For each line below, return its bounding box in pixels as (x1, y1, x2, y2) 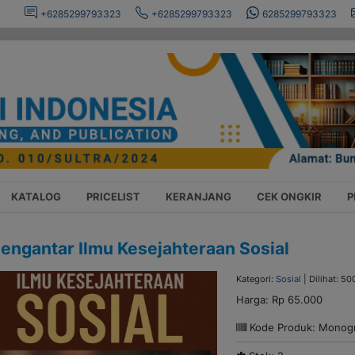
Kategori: (236, 273, 277, 284)
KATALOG (11, 191, 61, 204)
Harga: (236, 292, 273, 306)
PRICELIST (86, 191, 140, 204)
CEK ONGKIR (257, 191, 322, 204)
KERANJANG (166, 191, 231, 204)
